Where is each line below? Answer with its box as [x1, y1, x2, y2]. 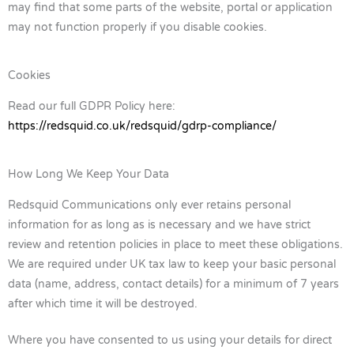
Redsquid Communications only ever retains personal [8, 198, 291, 212]
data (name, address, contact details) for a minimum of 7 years [8, 277, 339, 291]
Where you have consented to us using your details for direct [8, 333, 332, 348]
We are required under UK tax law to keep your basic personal [8, 257, 336, 271]
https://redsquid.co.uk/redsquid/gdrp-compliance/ [8, 119, 277, 133]
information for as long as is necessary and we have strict [8, 217, 311, 232]
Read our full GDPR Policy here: [8, 99, 175, 113]
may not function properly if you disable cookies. [8, 20, 267, 34]
